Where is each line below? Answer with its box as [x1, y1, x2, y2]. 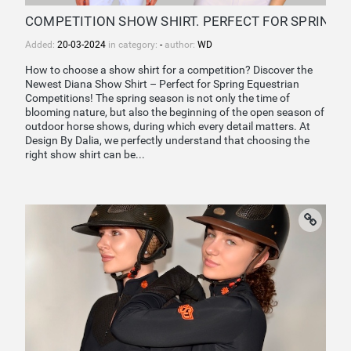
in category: [106, 39, 160, 51]
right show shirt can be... [25, 147, 145, 161]
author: [162, 39, 197, 51]
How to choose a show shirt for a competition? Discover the [25, 63, 313, 77]
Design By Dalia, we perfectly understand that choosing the [25, 133, 309, 147]
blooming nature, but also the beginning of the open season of [25, 105, 324, 119]
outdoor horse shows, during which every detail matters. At [25, 119, 310, 133]
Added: [25, 39, 57, 51]
